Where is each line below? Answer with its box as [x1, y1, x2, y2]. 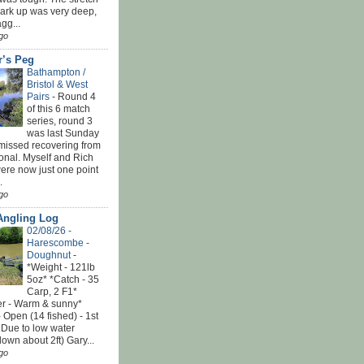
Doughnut [27, 249, 73, 261]
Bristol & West [27, 78, 88, 90]
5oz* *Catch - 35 [27, 273, 99, 285]
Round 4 [58, 90, 96, 102]
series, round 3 [27, 115, 93, 127]
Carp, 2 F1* [27, 285, 77, 297]
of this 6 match [27, 102, 90, 115]
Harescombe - [27, 236, 89, 249]
